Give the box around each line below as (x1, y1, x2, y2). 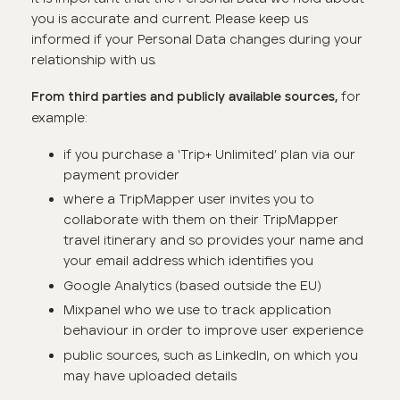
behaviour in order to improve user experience (62, 322, 363, 339)
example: (31, 110, 88, 127)
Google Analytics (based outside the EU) (62, 277, 321, 294)
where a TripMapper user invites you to (62, 191, 314, 208)
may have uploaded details (62, 367, 237, 384)
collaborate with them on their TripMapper (62, 212, 338, 229)
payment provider (62, 166, 179, 183)
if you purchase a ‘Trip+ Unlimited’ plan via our (62, 146, 355, 162)
